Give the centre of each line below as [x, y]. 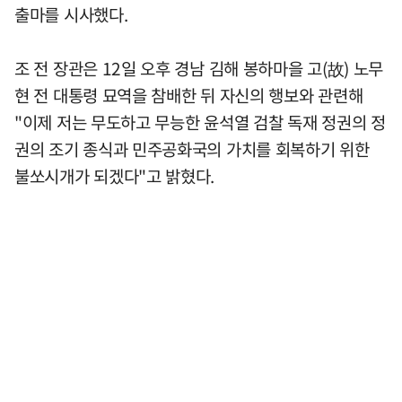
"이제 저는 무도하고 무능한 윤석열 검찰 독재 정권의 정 [200, 122]
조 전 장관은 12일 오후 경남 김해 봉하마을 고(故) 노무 [199, 68]
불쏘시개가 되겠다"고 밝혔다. [115, 175]
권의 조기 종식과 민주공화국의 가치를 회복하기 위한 [192, 149]
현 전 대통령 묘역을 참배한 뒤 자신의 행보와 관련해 [189, 95]
